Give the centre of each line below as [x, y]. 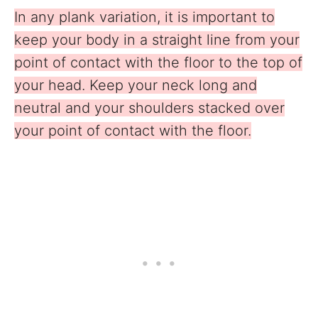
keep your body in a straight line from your [157, 40]
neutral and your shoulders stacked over [149, 108]
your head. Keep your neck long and [136, 86]
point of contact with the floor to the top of [158, 63]
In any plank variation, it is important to [144, 17]
